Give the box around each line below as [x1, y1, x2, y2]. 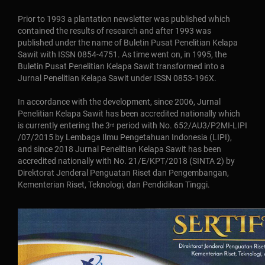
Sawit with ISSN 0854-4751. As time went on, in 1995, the [18, 50, 227, 59]
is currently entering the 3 [18, 121, 110, 130]
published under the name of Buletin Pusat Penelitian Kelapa [18, 38, 238, 47]
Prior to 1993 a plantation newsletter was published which [18, 14, 230, 24]
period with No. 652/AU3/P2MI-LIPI [115, 121, 247, 130]
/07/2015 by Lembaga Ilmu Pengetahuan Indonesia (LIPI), [18, 132, 232, 142]
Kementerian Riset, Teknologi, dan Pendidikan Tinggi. [18, 180, 210, 189]
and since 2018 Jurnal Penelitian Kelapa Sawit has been [18, 144, 221, 154]
